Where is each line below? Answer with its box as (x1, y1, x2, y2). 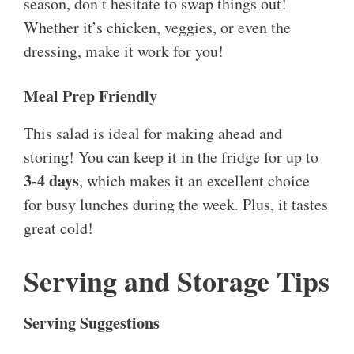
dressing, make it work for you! (24, 40, 224, 62)
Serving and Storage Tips (24, 260, 330, 302)
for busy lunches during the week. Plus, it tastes (24, 194, 328, 216)
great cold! (24, 217, 93, 239)
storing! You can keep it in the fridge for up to (24, 146, 318, 168)
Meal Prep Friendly (24, 85, 157, 108)
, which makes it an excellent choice (79, 170, 310, 192)
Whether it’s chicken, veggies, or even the (24, 17, 291, 39)
